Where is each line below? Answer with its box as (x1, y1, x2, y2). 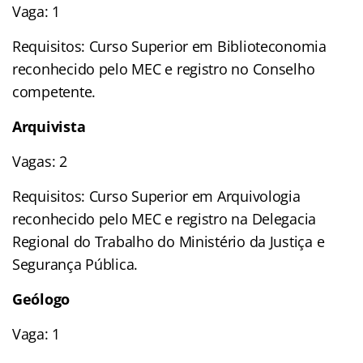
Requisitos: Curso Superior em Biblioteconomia (12, 36, 327, 56)
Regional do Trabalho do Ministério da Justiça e (12, 231, 325, 251)
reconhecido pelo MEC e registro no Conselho (12, 58, 315, 79)
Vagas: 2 (12, 151, 67, 171)
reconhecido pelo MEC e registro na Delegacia (12, 208, 317, 228)
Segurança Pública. (12, 254, 139, 274)
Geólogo (12, 288, 70, 309)
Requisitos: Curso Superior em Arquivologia (12, 186, 301, 206)
